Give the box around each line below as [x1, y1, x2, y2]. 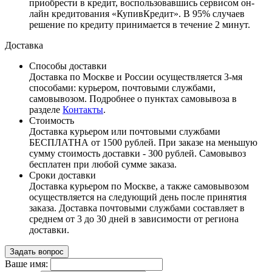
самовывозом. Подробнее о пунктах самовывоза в [29, 93, 237, 104]
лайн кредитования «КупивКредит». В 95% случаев [29, 8, 245, 19]
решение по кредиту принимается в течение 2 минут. [29, 19, 250, 30]
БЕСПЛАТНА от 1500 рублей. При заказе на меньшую [29, 137, 257, 148]
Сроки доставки [29, 169, 96, 180]
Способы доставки [29, 60, 107, 71]
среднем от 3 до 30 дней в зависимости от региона [29, 213, 239, 224]
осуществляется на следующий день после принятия [29, 191, 246, 202]
